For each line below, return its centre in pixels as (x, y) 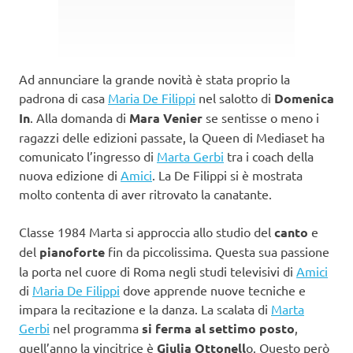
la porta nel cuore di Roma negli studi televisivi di (158, 271)
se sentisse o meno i (261, 117)
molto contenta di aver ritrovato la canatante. (145, 193)
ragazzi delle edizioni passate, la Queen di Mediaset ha (172, 137)
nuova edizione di (70, 175)
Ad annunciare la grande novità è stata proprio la (154, 78)
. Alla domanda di (80, 117)
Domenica (304, 98)
